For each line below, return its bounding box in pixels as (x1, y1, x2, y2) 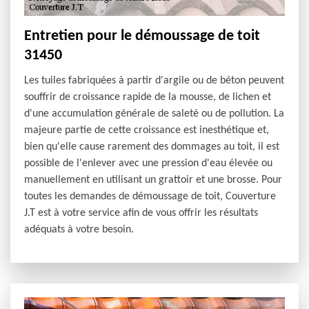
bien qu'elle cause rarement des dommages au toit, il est (24, 141, 279, 152)
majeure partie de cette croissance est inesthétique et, (24, 124, 269, 136)
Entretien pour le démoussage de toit (24, 28, 260, 44)
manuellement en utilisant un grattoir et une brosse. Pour (24, 174, 282, 186)
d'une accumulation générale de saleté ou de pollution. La (24, 108, 284, 119)
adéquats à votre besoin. (24, 223, 134, 235)
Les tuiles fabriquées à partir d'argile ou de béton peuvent (24, 74, 284, 86)
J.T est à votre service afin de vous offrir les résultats (24, 207, 258, 219)
